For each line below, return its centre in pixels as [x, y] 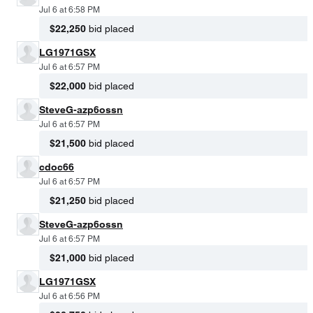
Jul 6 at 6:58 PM [70, 9]
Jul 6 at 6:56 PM [70, 296]
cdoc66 [57, 167]
